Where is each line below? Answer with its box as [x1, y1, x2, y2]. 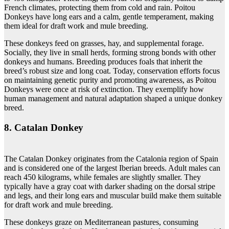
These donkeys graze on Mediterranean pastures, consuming [4, 217, 198, 226]
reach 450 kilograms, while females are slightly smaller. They [4, 172, 201, 181]
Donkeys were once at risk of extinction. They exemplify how [4, 85, 204, 94]
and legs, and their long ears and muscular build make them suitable [4, 191, 221, 200]
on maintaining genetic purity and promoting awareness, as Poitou [4, 76, 216, 85]
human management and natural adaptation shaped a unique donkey [4, 94, 222, 103]
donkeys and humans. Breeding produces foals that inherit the [4, 57, 202, 66]
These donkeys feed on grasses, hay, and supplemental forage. [4, 39, 204, 48]
